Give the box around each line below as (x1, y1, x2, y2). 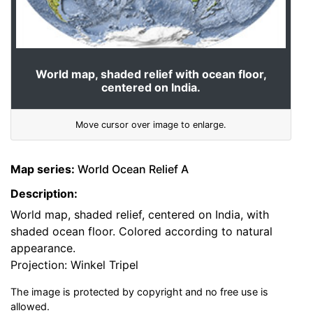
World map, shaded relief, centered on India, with (10, 208, 269, 222)
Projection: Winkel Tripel (10, 258, 138, 272)
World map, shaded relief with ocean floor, (35, 67, 267, 82)
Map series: (10, 162, 75, 177)
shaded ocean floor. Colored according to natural (10, 224, 272, 239)
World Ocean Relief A (75, 162, 189, 177)
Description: (10, 187, 78, 201)
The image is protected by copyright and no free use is (10, 286, 268, 298)
